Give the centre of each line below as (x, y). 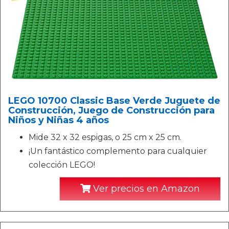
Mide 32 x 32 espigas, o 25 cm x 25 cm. (105, 137)
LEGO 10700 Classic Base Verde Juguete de (114, 101)
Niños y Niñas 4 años (59, 120)
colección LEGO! (62, 165)
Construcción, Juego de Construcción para (111, 110)
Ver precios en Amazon (145, 189)
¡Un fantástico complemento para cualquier (118, 151)
